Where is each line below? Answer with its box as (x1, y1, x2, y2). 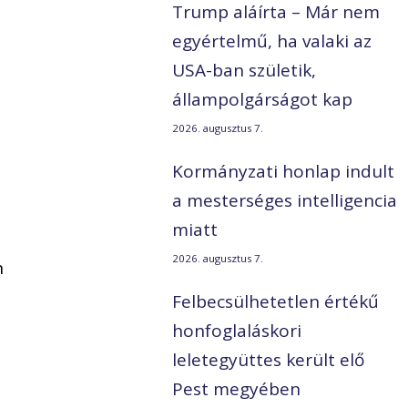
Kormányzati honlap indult (172, 159, 395, 184)
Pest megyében (172, 377, 301, 402)
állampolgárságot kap (172, 87, 353, 112)
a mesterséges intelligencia (172, 189, 398, 213)
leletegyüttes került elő (172, 348, 365, 372)
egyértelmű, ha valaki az (172, 29, 372, 54)
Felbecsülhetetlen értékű (172, 290, 380, 314)
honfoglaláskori (172, 319, 302, 343)
